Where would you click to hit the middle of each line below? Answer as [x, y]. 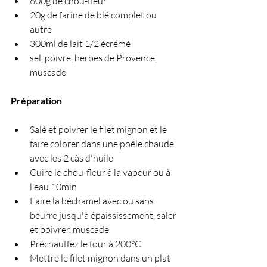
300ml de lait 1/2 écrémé [80, 44]
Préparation [37, 100]
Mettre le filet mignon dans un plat [101, 258]
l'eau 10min [53, 187]
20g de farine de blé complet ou [94, 15]
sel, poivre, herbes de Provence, [94, 58]
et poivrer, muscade [70, 229]
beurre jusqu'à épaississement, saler [104, 215]
